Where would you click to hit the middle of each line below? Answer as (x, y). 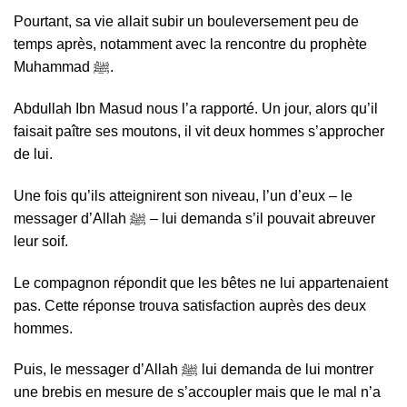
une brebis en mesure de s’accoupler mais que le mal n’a (197, 392)
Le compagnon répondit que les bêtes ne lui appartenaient (201, 283)
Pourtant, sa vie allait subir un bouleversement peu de (186, 22)
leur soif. (41, 241)
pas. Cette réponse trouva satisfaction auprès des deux (190, 305)
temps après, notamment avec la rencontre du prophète (190, 45)
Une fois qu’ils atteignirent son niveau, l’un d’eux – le (183, 195)
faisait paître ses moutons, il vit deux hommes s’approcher (199, 132)
